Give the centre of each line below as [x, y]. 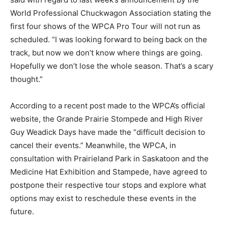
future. [22, 211]
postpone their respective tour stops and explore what [108, 185]
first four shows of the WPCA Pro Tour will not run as [105, 26]
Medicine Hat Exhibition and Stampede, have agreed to [109, 172]
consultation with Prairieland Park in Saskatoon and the [109, 158]
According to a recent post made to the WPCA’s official [108, 105]
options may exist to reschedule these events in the [103, 198]
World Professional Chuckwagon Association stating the [111, 13]
